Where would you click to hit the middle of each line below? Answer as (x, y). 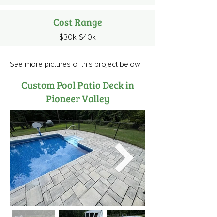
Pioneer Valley (77, 98)
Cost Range (77, 22)
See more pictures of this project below (75, 64)
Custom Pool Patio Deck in (77, 85)
